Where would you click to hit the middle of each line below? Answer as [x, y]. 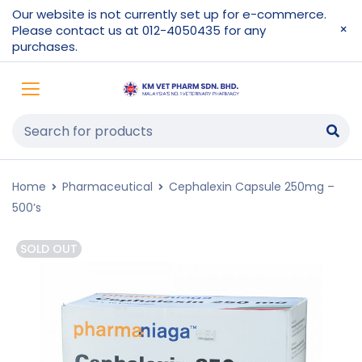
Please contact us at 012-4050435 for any [139, 30]
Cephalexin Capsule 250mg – [252, 187]
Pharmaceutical [107, 187]
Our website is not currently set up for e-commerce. [169, 14]
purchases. [45, 46]
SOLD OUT [49, 249]
